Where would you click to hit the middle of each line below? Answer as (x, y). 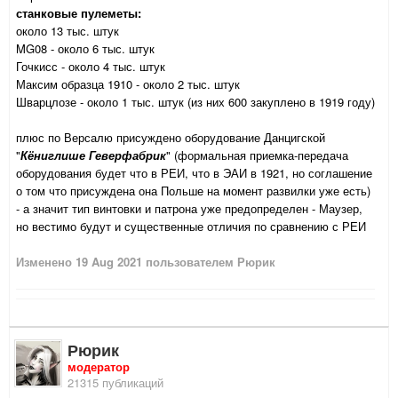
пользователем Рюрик (209, 262)
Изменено (46, 262)
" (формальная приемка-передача (257, 155)
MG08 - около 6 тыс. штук (85, 49)
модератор (99, 367)
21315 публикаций (115, 383)
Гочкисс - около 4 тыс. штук (91, 67)
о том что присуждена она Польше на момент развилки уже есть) (193, 191)
